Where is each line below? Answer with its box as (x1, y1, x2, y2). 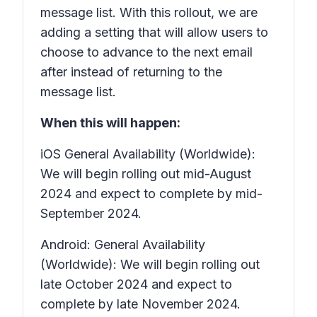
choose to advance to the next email (40, 45, 253, 59)
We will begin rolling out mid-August (40, 166, 251, 181)
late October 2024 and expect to (40, 277, 232, 292)
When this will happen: (40, 115, 180, 130)
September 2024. (40, 206, 142, 221)
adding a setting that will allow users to (40, 25, 268, 40)
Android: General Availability (40, 237, 205, 252)
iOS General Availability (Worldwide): (40, 146, 255, 161)
